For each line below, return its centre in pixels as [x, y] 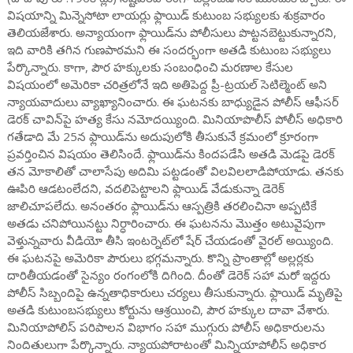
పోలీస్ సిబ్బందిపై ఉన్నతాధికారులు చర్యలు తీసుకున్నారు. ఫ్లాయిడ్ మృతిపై [175, 292]
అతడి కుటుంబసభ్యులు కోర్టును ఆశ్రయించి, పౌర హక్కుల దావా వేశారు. [168, 310]
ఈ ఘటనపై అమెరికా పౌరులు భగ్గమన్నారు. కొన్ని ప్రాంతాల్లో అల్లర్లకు [160, 258]
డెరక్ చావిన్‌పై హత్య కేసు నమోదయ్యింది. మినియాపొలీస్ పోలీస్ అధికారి [175, 119]
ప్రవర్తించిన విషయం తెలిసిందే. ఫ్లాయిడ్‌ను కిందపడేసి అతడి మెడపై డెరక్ [171, 154]
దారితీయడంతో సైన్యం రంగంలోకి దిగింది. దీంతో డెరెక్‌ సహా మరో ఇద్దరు [168, 275]
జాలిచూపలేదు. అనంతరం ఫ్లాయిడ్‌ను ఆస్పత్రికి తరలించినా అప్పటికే [162, 206]
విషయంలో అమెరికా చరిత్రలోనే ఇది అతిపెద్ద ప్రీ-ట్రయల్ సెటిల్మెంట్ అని [167, 84]
